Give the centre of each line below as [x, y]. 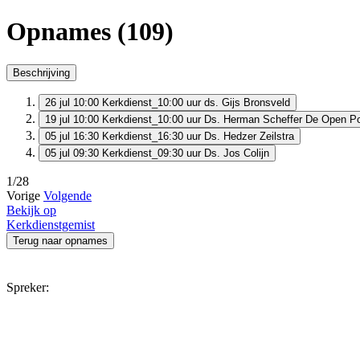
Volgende [67, 195]
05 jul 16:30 [72, 136]
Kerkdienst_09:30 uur [153, 153]
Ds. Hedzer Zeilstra [249, 136]
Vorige [23, 195]
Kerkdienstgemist [51, 224]
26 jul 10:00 [72, 102]
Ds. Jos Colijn [237, 153]
